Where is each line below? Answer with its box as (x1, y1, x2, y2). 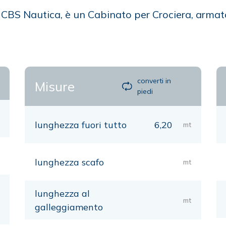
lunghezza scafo (35, 156, 104, 168)
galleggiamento (35, 201, 103, 213)
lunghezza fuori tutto (35, 119, 127, 131)
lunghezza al (35, 188, 90, 199)
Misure (35, 78, 75, 94)
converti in (137, 76, 172, 85)
